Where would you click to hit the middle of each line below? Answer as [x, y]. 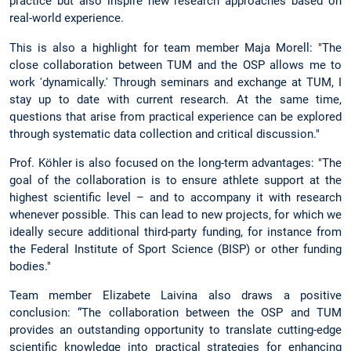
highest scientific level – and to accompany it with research [175, 197]
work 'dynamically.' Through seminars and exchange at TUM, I [175, 82]
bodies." [30, 266]
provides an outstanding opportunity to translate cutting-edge [175, 329]
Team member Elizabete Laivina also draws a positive [175, 295]
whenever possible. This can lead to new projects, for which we [175, 214]
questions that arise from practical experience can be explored [175, 116]
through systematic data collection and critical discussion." [165, 134]
